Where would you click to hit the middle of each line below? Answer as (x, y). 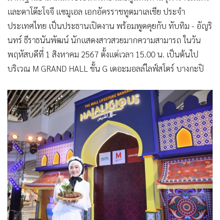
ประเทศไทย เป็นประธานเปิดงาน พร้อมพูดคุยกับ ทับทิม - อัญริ (110, 26)
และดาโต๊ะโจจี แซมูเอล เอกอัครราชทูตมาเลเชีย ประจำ (96, 12)
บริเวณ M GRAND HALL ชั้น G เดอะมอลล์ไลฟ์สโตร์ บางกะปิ (106, 69)
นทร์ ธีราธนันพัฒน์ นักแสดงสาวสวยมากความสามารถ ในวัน (104, 40)
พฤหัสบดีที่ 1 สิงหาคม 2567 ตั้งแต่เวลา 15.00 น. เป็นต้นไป (103, 54)
